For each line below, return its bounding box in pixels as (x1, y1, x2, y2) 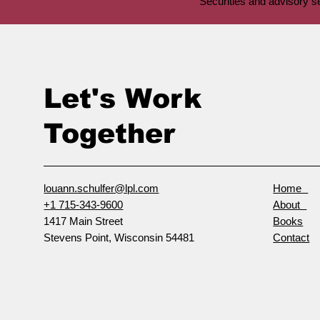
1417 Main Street (44, 216, 124, 228)
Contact (273, 232, 310, 244)
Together (44, 119, 176, 149)
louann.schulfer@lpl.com (44, 183, 159, 195)
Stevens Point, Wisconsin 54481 (44, 232, 195, 244)
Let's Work (44, 84, 202, 114)
